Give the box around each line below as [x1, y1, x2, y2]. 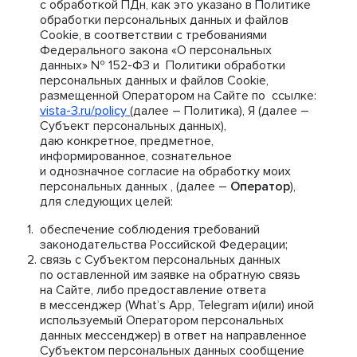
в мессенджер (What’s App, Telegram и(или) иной [40, 297, 314, 313]
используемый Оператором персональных [40, 312, 284, 328]
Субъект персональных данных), [40, 118, 226, 134]
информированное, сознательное [40, 148, 232, 164]
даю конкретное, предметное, [40, 133, 214, 149]
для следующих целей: [40, 194, 173, 210]
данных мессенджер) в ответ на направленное [40, 328, 307, 343]
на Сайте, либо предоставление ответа [40, 282, 266, 298]
